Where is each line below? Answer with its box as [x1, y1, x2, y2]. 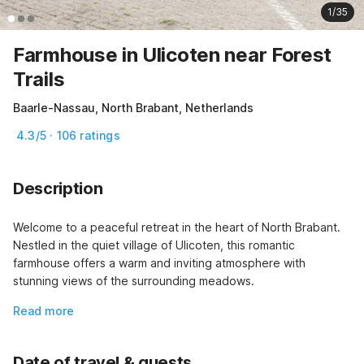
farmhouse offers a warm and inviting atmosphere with [13, 255, 305, 270]
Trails [13, 67, 65, 91]
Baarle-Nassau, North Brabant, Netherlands [13, 100, 253, 115]
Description [13, 178, 103, 198]
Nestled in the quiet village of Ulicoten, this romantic [13, 237, 295, 252]
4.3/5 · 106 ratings [16, 128, 120, 142]
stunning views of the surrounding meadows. [13, 273, 254, 288]
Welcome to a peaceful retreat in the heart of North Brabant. [13, 219, 340, 234]
